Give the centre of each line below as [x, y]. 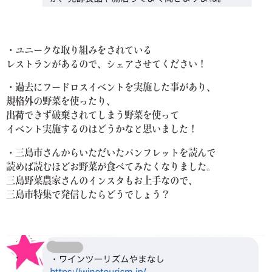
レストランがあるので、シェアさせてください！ [106, 65]
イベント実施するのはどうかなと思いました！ [102, 130]
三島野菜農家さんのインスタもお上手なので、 [102, 181]
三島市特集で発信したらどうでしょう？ [88, 195]
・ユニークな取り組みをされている [79, 51]
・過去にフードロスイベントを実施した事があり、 [111, 88]
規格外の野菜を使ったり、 [61, 102]
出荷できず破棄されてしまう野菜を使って [93, 116]
